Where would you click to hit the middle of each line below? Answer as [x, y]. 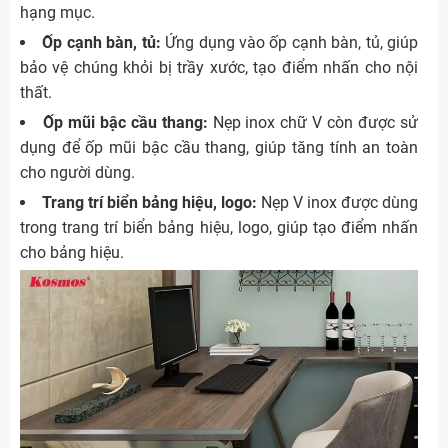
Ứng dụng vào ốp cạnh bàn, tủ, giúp [289, 43]
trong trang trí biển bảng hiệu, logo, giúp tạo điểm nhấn [219, 228]
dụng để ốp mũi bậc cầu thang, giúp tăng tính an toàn [219, 148]
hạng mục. [57, 13]
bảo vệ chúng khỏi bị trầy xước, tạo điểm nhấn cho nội [219, 68]
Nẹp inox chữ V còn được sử [313, 123]
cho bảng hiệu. [72, 253]
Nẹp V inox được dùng [337, 203]
